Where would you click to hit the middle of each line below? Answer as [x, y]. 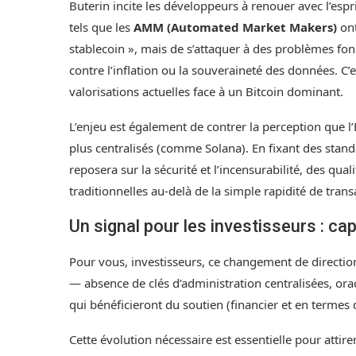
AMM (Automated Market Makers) [235, 27]
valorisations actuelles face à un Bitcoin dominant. [206, 92]
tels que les [101, 27]
